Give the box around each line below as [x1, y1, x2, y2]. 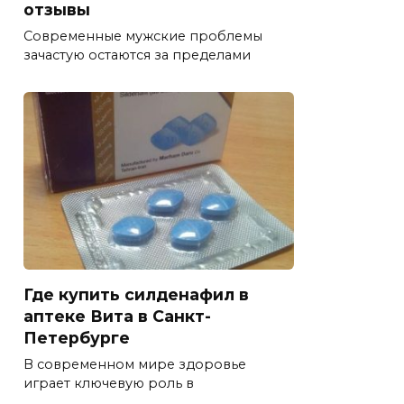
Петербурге [23, 328, 130, 348]
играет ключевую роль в [23, 375, 194, 392]
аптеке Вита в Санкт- [23, 307, 211, 326]
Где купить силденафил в [23, 285, 249, 305]
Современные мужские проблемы [23, 28, 262, 45]
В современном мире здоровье [23, 356, 246, 373]
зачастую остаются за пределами [23, 47, 251, 64]
